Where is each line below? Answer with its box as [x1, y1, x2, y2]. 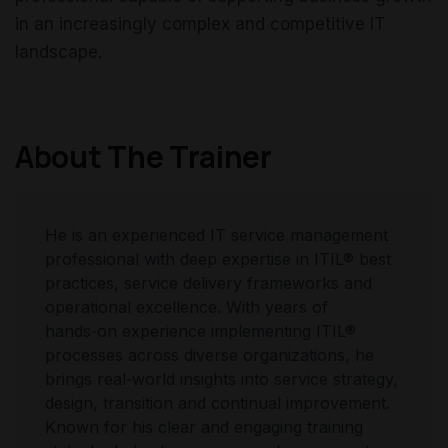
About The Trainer [15, 136, 272, 178]
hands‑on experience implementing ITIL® [45, 321, 356, 342]
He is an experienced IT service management [45, 225, 388, 246]
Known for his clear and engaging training [45, 417, 363, 438]
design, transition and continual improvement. [45, 393, 390, 414]
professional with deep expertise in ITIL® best [45, 249, 391, 270]
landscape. [15, 42, 102, 63]
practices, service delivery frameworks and [45, 273, 372, 294]
